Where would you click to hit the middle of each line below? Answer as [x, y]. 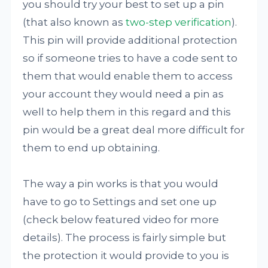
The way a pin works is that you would [121, 184]
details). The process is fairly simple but [125, 237]
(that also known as [74, 22]
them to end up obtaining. [92, 148]
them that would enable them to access [128, 76]
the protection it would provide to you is [126, 255]
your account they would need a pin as [124, 94]
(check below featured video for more [121, 220]
